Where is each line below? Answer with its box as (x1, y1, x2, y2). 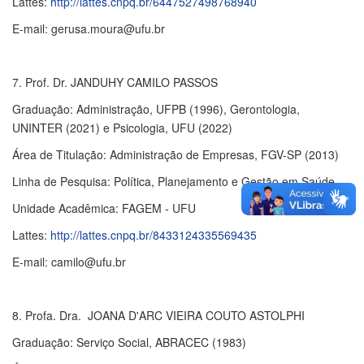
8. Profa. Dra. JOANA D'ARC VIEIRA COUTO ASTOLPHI (12, 307, 305, 323)
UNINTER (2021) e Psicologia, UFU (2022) (12, 119, 232, 136)
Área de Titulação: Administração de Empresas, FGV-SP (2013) (12, 146, 339, 162)
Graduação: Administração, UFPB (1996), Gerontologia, (12, 101, 300, 117)
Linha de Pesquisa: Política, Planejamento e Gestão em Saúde (12, 173, 335, 189)
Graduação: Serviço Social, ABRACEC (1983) (12, 334, 246, 350)
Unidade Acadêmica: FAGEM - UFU (12, 200, 196, 216)
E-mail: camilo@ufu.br (12, 253, 126, 270)
